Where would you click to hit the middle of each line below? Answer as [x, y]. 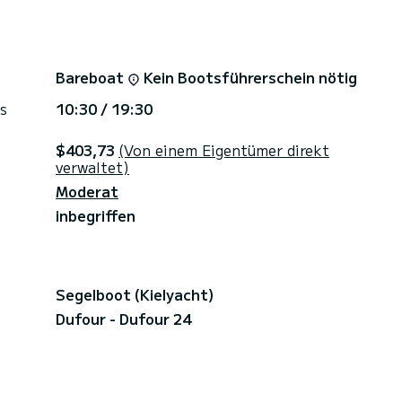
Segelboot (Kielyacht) [135, 294]
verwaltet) [92, 166]
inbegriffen [96, 215]
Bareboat [92, 77]
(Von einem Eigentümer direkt [224, 149]
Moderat [87, 191]
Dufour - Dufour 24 [123, 318]
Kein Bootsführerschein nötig [250, 77]
